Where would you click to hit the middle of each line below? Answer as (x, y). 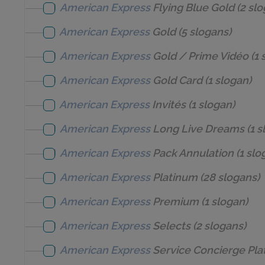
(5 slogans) (204, 32)
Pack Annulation (193, 153)
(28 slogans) (228, 177)
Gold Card (177, 80)
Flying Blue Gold (193, 7)
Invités (169, 104)
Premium (175, 201)
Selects (171, 226)
